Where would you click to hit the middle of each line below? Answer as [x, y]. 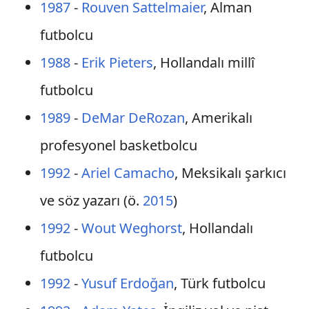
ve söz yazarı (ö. [91, 200]
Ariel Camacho [128, 173]
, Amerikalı [218, 118]
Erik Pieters [117, 62]
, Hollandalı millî [203, 62]
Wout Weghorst [131, 228]
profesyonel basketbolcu [118, 145]
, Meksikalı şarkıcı [230, 173]
